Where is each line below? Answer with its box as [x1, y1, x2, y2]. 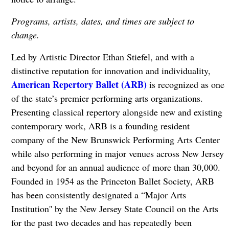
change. [11, 29, 39, 41]
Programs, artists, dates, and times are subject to [11, 15, 194, 27]
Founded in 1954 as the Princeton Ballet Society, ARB [11, 175, 214, 187]
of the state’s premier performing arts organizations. [11, 92, 203, 104]
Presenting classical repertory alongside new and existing [11, 106, 222, 118]
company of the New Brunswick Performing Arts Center [11, 133, 220, 146]
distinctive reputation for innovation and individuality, [11, 64, 211, 77]
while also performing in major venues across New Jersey [11, 147, 224, 159]
